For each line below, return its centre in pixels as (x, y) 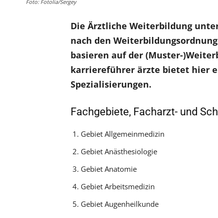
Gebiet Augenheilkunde (119, 204)
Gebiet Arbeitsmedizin (118, 186)
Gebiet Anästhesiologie (119, 151)
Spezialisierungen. (111, 84)
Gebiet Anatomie (109, 169)
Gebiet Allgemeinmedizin (122, 134)
